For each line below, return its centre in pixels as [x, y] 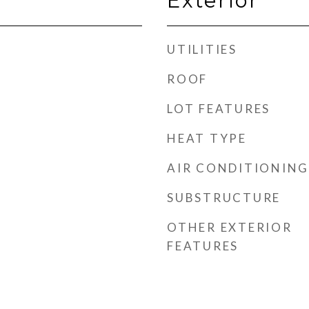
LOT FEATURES [219, 109]
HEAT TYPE [207, 138]
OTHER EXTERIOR [230, 227]
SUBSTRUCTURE [224, 198]
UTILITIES [202, 49]
